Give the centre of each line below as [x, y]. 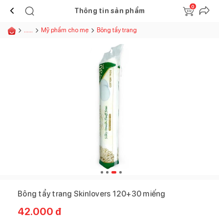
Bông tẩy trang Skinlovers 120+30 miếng [92, 194]
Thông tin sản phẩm [109, 11]
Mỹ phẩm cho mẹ [65, 30]
